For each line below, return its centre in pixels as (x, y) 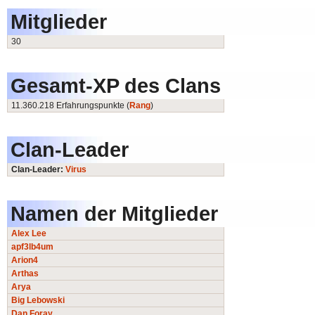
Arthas (25, 274)
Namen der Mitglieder (114, 214)
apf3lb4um (32, 247)
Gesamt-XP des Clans (116, 86)
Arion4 (25, 261)
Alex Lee (29, 234)
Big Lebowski (38, 301)
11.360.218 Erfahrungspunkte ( (70, 106)
